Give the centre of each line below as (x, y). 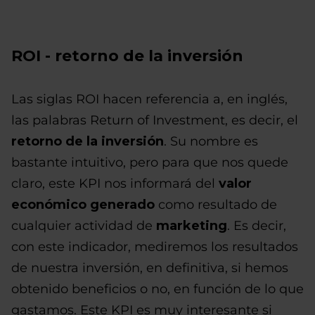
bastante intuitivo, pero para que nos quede (150, 162)
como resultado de (216, 204)
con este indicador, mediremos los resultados (155, 246)
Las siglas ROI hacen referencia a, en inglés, (149, 99)
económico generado (83, 204)
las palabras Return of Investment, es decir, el (155, 120)
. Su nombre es (211, 141)
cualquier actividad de (84, 225)
